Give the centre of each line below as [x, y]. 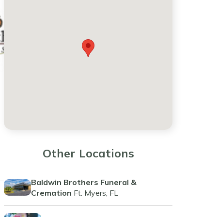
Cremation [51, 193]
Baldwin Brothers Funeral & [84, 182]
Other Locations [88, 153]
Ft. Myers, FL [96, 193]
